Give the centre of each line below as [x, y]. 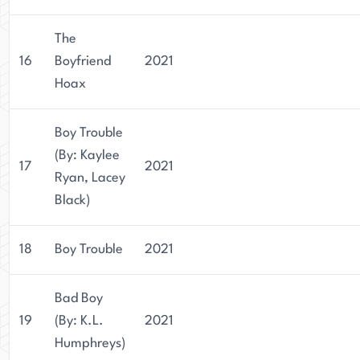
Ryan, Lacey [90, 178]
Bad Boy [79, 299]
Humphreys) [90, 344]
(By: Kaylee [87, 155]
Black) [72, 200]
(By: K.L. [79, 321]
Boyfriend [83, 61]
